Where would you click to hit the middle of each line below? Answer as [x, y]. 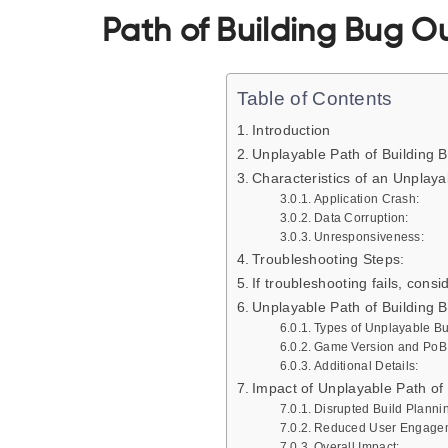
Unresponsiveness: [369, 236]
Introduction [291, 130]
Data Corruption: [361, 217]
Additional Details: [366, 365]
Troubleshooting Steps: [328, 259]
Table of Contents [314, 99]
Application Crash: [366, 198]
